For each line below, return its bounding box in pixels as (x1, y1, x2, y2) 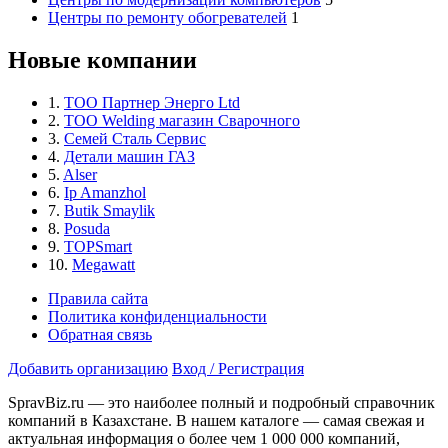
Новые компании (8, 46, 197, 73)
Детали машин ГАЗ (64, 147, 195, 165)
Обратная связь (48, 325, 152, 343)
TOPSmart (64, 237, 132, 255)
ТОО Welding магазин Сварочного (64, 111, 300, 129)
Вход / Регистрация (172, 359, 304, 377)
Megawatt (72, 255, 135, 273)
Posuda (64, 219, 110, 237)
